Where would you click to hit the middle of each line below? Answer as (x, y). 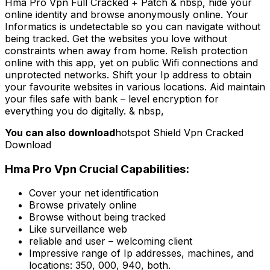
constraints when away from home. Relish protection (126, 50)
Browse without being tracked (97, 217)
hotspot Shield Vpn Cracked (179, 132)
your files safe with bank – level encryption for (112, 99)
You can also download (60, 132)
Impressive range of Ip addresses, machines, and (141, 253)
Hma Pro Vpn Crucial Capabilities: (97, 169)
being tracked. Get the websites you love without (116, 38)
